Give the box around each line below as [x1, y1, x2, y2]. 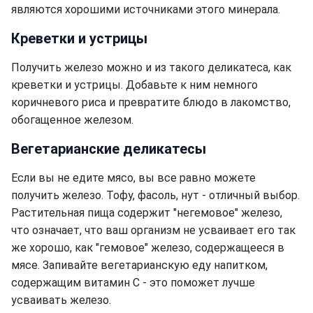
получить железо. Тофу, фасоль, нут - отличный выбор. [11, 189, 300, 203]
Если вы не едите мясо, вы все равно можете [11, 171, 256, 185]
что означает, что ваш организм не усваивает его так [11, 224, 296, 238]
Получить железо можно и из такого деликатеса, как [11, 61, 291, 75]
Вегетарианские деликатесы [11, 140, 206, 158]
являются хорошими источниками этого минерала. [11, 3, 280, 17]
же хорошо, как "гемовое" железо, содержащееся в [11, 241, 284, 255]
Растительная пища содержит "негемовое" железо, [11, 206, 282, 220]
